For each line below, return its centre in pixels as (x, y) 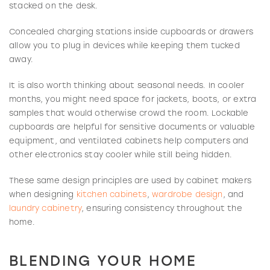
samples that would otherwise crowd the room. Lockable (129, 113)
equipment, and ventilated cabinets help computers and (129, 141)
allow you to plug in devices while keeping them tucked (124, 46)
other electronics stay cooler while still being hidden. (121, 155)
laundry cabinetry (46, 209)
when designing (43, 195)
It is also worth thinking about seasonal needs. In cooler (127, 86)
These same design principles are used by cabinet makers (130, 181)
